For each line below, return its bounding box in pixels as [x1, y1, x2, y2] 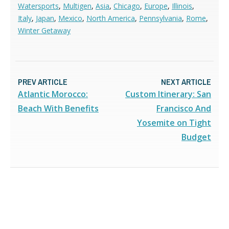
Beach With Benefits [18, 102, 99, 114]
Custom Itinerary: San [125, 88, 211, 100]
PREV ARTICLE [18, 76, 67, 87]
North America [86, 13, 135, 23]
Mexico [58, 13, 82, 23]
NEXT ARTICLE [161, 76, 211, 87]
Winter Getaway [18, 25, 71, 35]
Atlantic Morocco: [18, 88, 88, 100]
